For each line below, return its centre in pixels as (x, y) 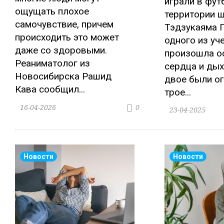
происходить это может (67, 37)
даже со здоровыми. (61, 50)
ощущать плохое (52, 11)
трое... (177, 92)
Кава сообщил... (50, 89)
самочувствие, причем (64, 24)
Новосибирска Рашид (63, 76)
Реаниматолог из (52, 63)
